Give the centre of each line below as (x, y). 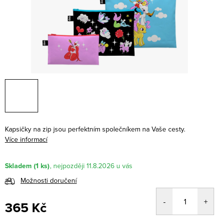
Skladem (18, 166)
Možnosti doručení (49, 181)
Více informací (26, 139)
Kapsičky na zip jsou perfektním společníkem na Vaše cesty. (95, 129)
